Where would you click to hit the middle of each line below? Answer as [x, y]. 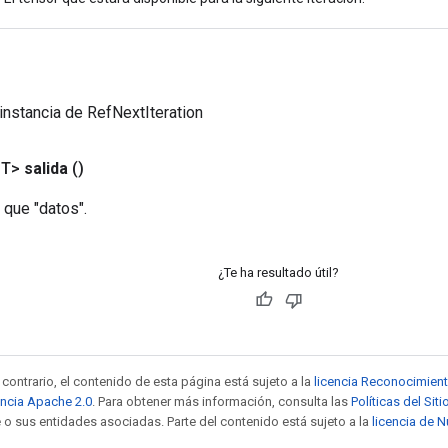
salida [46, 168]
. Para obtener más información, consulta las [221, 401]
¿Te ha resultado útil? [278, 272]
